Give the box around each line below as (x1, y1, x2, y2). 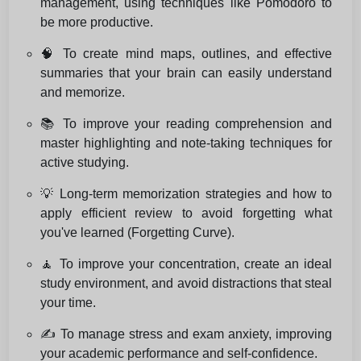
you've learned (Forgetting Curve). (40, 226, 234, 240)
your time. (40, 296, 96, 310)
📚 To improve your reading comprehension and (40, 117, 332, 131)
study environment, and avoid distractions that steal (40, 276, 332, 291)
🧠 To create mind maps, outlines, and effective (40, 47, 332, 61)
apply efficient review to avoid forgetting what (40, 206, 332, 221)
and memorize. (40, 85, 125, 100)
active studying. (40, 156, 129, 170)
